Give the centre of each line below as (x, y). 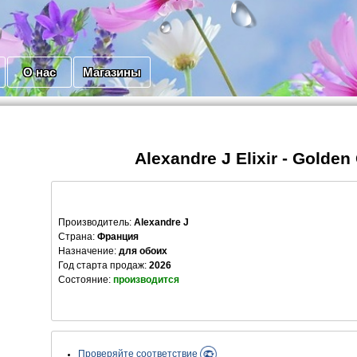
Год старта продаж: (104, 266)
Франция (118, 237)
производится (146, 280)
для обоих (143, 251)
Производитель (94, 223)
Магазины (112, 73)
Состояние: (86, 280)
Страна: (76, 237)
